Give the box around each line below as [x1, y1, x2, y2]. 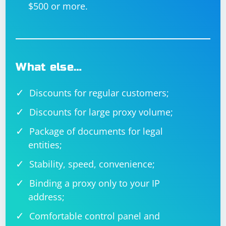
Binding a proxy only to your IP [29, 177, 160, 189]
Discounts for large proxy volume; [29, 106, 174, 118]
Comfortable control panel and [29, 210, 160, 222]
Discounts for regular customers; [29, 87, 169, 99]
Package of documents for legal [29, 125, 163, 137]
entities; [28, 139, 63, 151]
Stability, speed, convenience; [29, 158, 155, 170]
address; [28, 191, 65, 203]
